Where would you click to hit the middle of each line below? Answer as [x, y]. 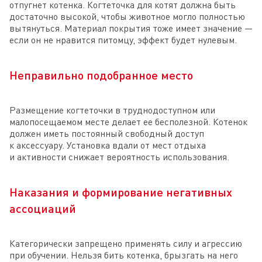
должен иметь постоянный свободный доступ [107, 134]
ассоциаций [43, 208]
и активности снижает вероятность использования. [119, 157]
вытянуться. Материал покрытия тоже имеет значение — [131, 28]
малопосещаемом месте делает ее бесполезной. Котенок [128, 122]
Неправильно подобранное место [101, 75]
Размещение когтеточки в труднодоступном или [112, 110]
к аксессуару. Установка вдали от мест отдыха [108, 145]
